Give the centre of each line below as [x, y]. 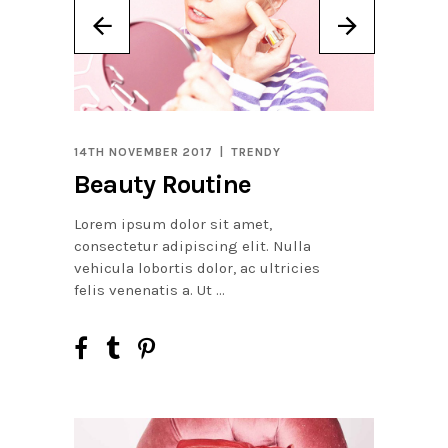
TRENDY [256, 151]
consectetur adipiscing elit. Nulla [192, 245]
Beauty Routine [163, 184]
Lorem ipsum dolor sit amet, [173, 223]
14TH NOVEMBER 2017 [144, 151]
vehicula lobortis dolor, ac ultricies [197, 267]
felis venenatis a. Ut [145, 289]
